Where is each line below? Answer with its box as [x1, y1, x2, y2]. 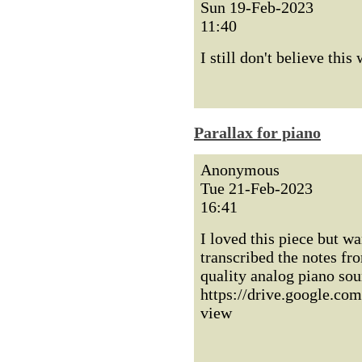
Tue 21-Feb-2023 [200, 179, 313, 197]
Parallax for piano [194, 124, 321, 141]
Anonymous [200, 161, 280, 179]
